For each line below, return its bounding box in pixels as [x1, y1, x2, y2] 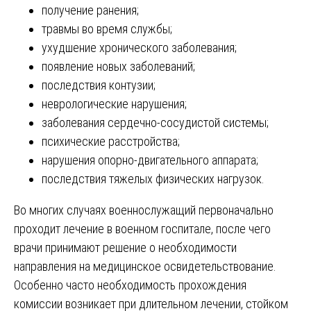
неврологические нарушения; [42, 96, 187, 111]
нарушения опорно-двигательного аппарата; [42, 152, 258, 167]
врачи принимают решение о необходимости [14, 239, 237, 255]
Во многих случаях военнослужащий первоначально [14, 202, 274, 217]
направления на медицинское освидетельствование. [14, 258, 276, 274]
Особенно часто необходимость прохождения [14, 277, 246, 292]
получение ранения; [42, 2, 139, 17]
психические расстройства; [42, 133, 180, 149]
